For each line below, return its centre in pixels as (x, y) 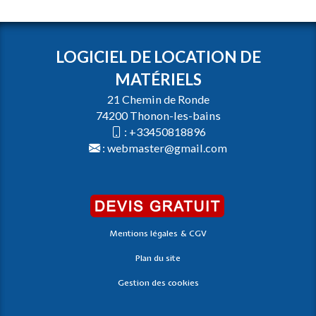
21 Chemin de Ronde (158, 99)
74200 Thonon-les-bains (158, 115)
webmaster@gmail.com (167, 147)
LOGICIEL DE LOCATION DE (158, 56)
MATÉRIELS (158, 79)
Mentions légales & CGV (158, 233)
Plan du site (158, 258)
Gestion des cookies (158, 282)
